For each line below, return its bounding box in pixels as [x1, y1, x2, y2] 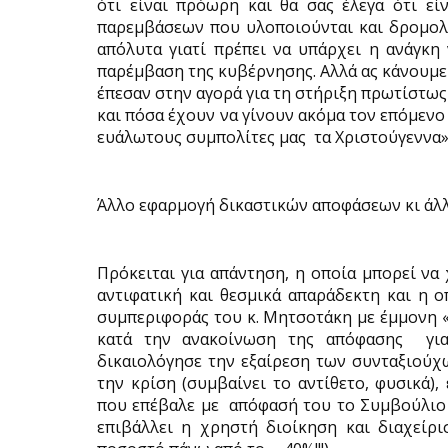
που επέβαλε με [97, 394, 219, 416]
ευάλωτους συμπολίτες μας [97, 126, 306, 148]
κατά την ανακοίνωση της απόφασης [97, 328, 403, 350]
